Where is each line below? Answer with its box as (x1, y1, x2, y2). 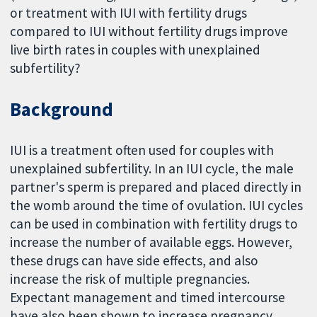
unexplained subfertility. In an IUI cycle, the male (10, 159, 294, 177)
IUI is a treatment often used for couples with (10, 141, 275, 158)
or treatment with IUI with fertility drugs (10, 4, 248, 21)
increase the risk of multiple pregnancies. (10, 270, 250, 287)
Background (10, 97, 114, 121)
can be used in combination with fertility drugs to (10, 214, 299, 232)
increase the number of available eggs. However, (10, 233, 293, 250)
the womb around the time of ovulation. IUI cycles (10, 196, 304, 214)
